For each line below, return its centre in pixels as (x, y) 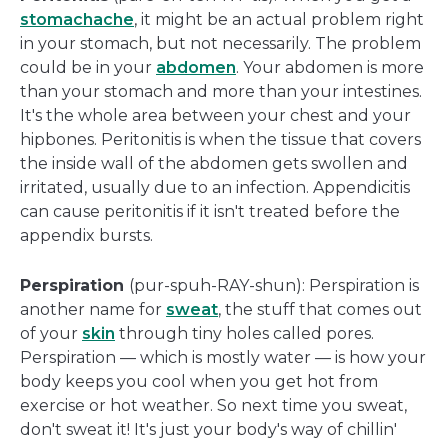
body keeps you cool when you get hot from (199, 382)
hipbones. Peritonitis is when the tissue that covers (220, 140)
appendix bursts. (86, 236)
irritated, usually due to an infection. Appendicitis (215, 188)
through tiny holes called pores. (244, 334)
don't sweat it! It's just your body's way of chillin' (208, 430)
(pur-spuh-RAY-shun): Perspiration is (274, 286)
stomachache (77, 20)
